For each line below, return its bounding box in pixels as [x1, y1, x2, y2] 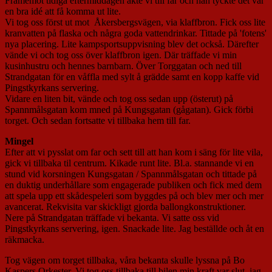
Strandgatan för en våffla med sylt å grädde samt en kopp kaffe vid [5, 71, 259, 82]
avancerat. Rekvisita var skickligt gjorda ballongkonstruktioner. [5, 201, 246, 212]
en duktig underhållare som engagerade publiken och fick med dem [5, 179, 262, 190]
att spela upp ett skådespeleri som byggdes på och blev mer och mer [5, 190, 263, 201]
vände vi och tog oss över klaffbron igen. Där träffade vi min [5, 49, 237, 60]
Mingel [5, 135, 33, 146]
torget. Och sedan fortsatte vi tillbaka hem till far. [5, 115, 191, 126]
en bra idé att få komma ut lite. [5, 5, 121, 16]
